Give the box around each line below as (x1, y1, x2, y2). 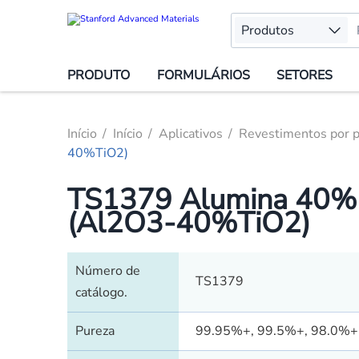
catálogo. (75, 284, 128, 302)
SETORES (276, 67, 333, 85)
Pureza (75, 322, 115, 341)
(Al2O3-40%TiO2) (67, 203, 310, 243)
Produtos (241, 21, 295, 39)
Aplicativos (158, 125, 223, 143)
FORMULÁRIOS (156, 67, 250, 85)
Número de (75, 262, 141, 280)
